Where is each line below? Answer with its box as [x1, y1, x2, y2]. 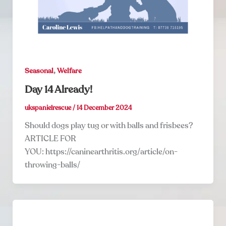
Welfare [56, 66, 82, 76]
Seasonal [24, 66, 53, 76]
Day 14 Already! [24, 83, 92, 97]
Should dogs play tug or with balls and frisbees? [24, 120, 193, 132]
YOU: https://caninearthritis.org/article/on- [24, 146, 178, 158]
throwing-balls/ [24, 159, 80, 171]
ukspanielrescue [24, 103, 73, 113]
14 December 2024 [76, 103, 132, 113]
